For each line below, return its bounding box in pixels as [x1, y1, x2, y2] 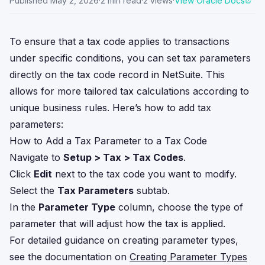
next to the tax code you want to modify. [52, 168, 237, 180]
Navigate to [9, 151, 63, 163]
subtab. [134, 185, 170, 196]
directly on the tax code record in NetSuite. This [9, 69, 225, 80]
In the [9, 201, 38, 213]
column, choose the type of [115, 201, 243, 213]
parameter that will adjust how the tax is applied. [9, 218, 225, 230]
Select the [9, 185, 57, 196]
